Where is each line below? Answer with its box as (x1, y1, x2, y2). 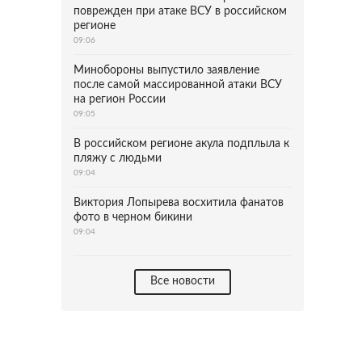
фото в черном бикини (74, 212, 192, 223)
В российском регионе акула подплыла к (74, 138, 289, 149)
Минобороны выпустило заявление (74, 65, 259, 76)
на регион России (74, 94, 166, 105)
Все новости (150, 276, 215, 287)
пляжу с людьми (74, 153, 162, 164)
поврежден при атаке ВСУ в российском (74, 6, 287, 17)
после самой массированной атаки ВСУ (74, 79, 282, 90)
